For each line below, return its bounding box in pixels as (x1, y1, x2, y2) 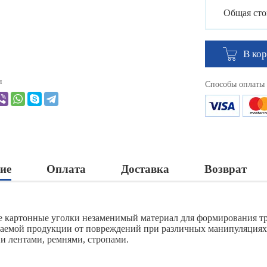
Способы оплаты (205, 80, 265, 89)
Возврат (204, 163, 247, 176)
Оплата (46, 163, 86, 176)
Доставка (121, 163, 169, 176)
